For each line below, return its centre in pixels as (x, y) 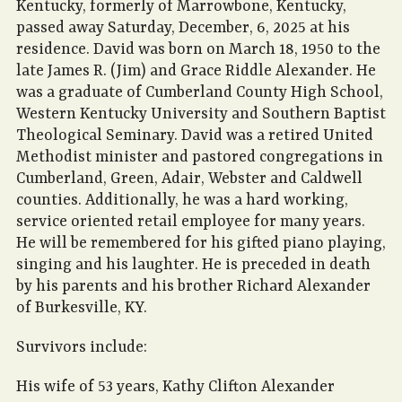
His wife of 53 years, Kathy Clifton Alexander (175, 387)
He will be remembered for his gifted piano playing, (201, 244)
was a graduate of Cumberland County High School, (200, 93)
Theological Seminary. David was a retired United (195, 136)
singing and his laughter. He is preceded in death (193, 265)
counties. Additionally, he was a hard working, (182, 201)
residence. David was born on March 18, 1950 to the (198, 50)
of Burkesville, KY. (82, 308)
